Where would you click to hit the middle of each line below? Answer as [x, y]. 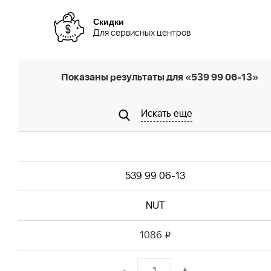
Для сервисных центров [142, 33]
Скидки [109, 21]
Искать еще [166, 114]
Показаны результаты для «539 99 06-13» [159, 77]
